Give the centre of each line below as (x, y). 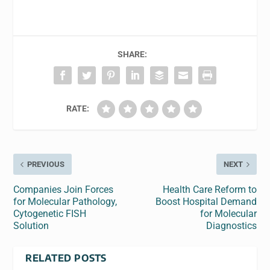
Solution (31, 226)
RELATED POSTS (66, 258)
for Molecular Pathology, (65, 202)
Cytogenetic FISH (50, 214)
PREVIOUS (46, 165)
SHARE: (132, 55)
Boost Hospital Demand (206, 202)
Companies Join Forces (64, 190)
